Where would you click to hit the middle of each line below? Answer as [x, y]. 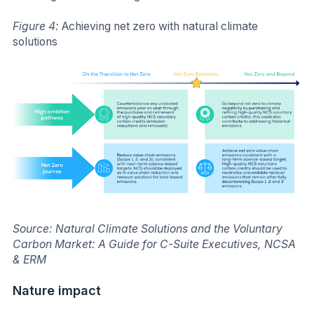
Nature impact [57, 291]
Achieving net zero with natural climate [160, 26]
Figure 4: [37, 26]
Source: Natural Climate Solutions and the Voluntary [148, 229]
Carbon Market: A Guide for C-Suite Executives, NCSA [154, 245]
